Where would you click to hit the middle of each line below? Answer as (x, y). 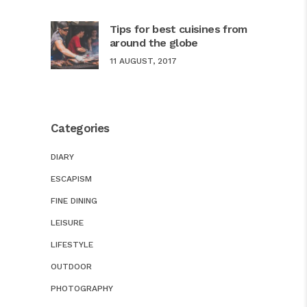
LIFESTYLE (72, 245)
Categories (80, 128)
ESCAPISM (71, 179)
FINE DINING (74, 201)
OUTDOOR (71, 267)
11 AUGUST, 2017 (143, 61)
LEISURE (67, 223)
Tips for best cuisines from (179, 29)
